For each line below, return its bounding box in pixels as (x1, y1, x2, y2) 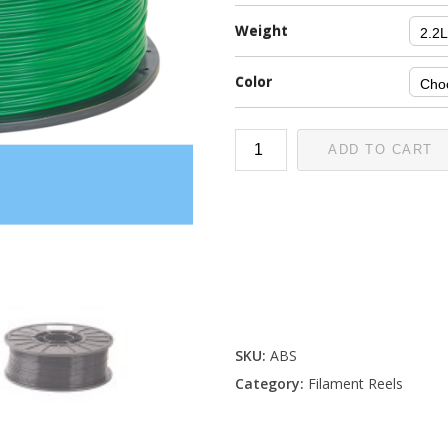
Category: (235, 374, 309, 393)
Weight (235, 21, 289, 40)
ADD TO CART (328, 142, 433, 157)
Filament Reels (308, 374, 404, 393)
